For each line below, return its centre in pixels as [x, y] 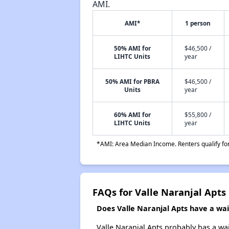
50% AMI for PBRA [132, 81]
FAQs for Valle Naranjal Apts [159, 192]
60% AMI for [132, 114]
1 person [198, 23]
